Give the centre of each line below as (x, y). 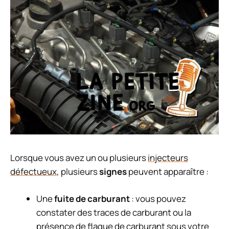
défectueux (33, 172)
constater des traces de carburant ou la (114, 212)
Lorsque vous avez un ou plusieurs (79, 158)
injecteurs (168, 158)
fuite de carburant (92, 198)
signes (113, 172)
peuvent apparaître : (168, 172)
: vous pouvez (158, 198)
